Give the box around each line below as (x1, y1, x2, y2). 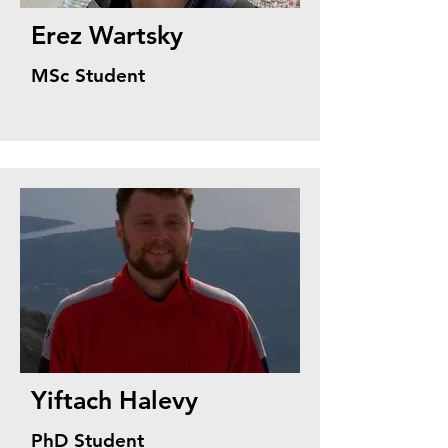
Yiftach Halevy (31, 385, 198, 415)
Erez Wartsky (31, 20, 183, 50)
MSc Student (31, 64, 145, 87)
